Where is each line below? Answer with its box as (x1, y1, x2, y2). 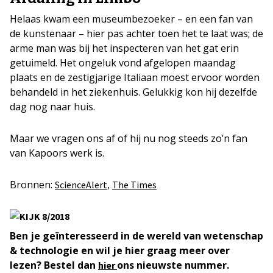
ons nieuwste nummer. (117, 258, 229, 272)
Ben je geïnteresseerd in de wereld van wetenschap (10, 229, 263, 243)
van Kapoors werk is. (10, 146, 104, 160)
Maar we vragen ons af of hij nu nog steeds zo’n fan (10, 132, 247, 145)
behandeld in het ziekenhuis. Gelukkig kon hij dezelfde (10, 85, 257, 99)
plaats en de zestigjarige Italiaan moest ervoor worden (10, 71, 260, 84)
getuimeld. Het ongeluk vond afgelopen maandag (10, 56, 236, 69)
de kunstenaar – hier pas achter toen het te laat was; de (10, 27, 263, 40)
